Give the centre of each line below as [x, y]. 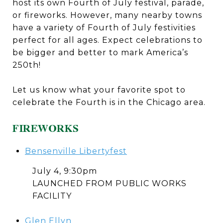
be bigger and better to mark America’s [100, 53]
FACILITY [52, 196]
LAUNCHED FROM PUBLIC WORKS [110, 183]
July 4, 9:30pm [65, 171]
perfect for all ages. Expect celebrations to [108, 40]
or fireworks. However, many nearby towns [107, 15]
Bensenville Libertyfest [76, 151]
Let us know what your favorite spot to [99, 90]
